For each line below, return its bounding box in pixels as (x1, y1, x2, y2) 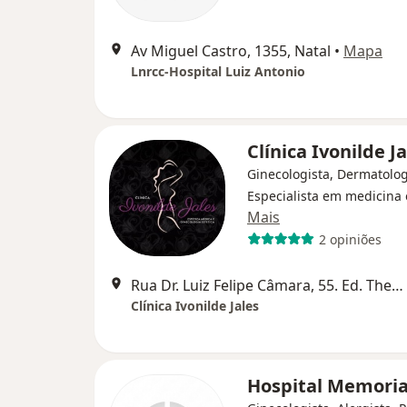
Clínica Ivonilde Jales (131, 297, 259, 314)
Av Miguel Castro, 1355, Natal (131, 41, 331, 61)
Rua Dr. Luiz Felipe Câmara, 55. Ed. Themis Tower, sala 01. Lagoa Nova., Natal (392, 275, 403, 295)
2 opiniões (318, 230, 382, 248)
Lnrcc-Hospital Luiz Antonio (131, 63, 305, 80)
